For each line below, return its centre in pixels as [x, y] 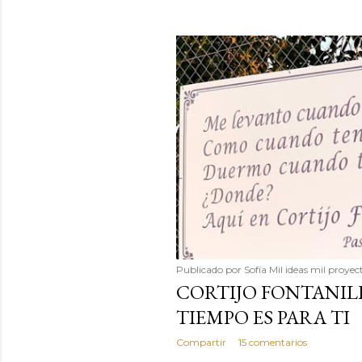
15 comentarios [272, 342]
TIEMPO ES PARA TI [263, 317]
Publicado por [210, 269]
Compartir [201, 342]
